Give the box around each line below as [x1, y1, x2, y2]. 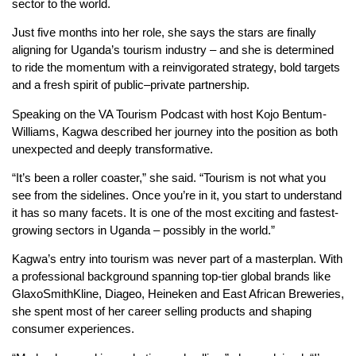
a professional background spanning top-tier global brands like [12, 269, 331, 284]
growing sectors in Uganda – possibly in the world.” [12, 223, 275, 238]
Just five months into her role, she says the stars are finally [12, 25, 316, 40]
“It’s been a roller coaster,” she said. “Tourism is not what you [12, 171, 326, 185]
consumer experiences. [12, 322, 134, 336]
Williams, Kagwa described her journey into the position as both [12, 124, 338, 138]
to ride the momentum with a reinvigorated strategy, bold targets [12, 60, 340, 75]
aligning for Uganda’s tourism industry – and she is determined [12, 43, 334, 57]
